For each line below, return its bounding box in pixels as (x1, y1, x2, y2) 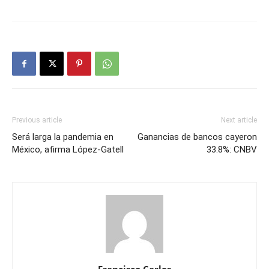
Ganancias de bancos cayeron (138, 131, 257, 143)
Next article (221, 116, 257, 125)
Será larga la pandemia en (12, 131, 113, 143)
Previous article (12, 116, 62, 125)
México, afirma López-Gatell (12, 144, 124, 156)
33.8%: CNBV (207, 144, 257, 156)
